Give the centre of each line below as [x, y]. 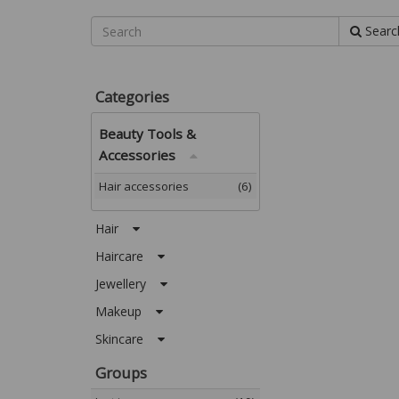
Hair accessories [144, 186]
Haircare [126, 256]
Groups [121, 373]
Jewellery [128, 284]
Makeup [126, 311]
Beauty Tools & [147, 134]
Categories [132, 97]
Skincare [126, 339]
